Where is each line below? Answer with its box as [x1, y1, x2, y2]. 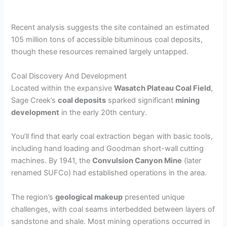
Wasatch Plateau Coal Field [114, 83, 211, 93]
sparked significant [106, 95, 176, 105]
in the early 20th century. [59, 107, 147, 117]
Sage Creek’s [11, 95, 58, 105]
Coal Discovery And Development [11, 71, 127, 81]
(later [182, 156, 202, 166]
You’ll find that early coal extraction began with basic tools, [11, 132, 213, 141]
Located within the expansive [11, 83, 115, 93]
